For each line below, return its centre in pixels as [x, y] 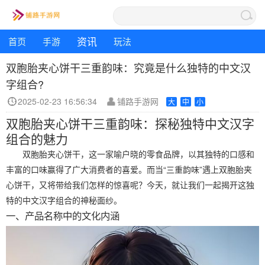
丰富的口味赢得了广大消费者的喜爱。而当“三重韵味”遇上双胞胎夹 [129, 169]
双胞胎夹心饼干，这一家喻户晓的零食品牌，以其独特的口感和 [138, 154]
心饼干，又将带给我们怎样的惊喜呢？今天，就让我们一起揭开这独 [130, 185]
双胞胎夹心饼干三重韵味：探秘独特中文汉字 [130, 123]
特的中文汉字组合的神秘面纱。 [64, 200]
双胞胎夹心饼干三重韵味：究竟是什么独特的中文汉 [128, 67]
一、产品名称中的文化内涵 [63, 215]
